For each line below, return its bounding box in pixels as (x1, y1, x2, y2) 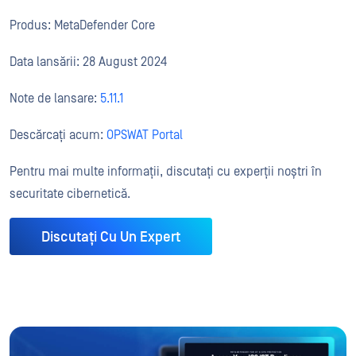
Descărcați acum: (10, 127, 106, 142)
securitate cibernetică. (10, 186, 130, 201)
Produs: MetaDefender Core (10, 17, 155, 33)
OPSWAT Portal (106, 127, 183, 142)
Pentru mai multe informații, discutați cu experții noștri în (10, 164, 322, 179)
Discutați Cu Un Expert (41, 228, 180, 246)
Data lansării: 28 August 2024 (10, 54, 167, 69)
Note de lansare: (10, 91, 100, 106)
